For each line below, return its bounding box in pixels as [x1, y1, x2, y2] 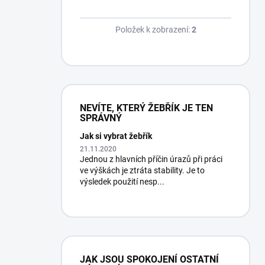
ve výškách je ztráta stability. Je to [80, 166, 205, 176]
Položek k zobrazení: [115, 25, 192, 35]
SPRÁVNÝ [80, 112, 122, 124]
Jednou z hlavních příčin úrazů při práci [80, 154, 222, 164]
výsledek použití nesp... [80, 177, 164, 187]
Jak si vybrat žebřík [80, 131, 152, 141]
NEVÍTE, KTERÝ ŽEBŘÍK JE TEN [80, 102, 213, 114]
